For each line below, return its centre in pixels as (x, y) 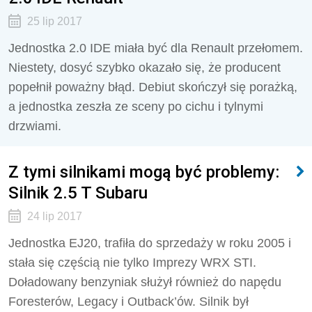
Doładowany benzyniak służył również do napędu (145, 282)
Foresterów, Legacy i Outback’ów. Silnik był (128, 302)
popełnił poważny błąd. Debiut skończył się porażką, (153, 87)
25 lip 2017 (54, 21)
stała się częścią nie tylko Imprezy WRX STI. (132, 263)
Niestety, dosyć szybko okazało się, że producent (145, 68)
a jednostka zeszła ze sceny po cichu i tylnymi (136, 107)
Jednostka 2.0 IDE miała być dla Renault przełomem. (156, 48)
